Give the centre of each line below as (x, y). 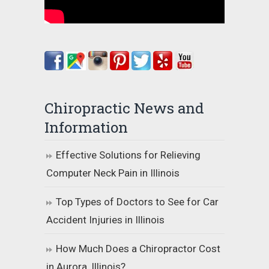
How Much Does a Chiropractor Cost (138, 249)
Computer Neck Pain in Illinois (113, 173)
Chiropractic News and (124, 108)
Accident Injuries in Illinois (105, 220)
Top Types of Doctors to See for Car (137, 202)
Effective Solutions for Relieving (128, 155)
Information (86, 127)
